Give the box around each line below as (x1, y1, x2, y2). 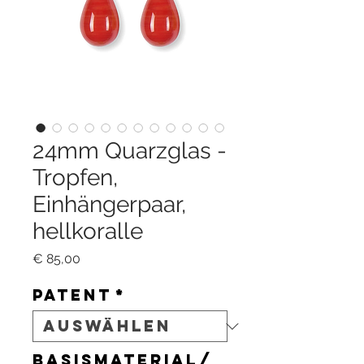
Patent (32, 285, 112, 305)
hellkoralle (32, 218, 143, 245)
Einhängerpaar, (32, 191, 186, 219)
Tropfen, (32, 164, 118, 192)
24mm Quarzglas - (32, 137, 227, 165)
